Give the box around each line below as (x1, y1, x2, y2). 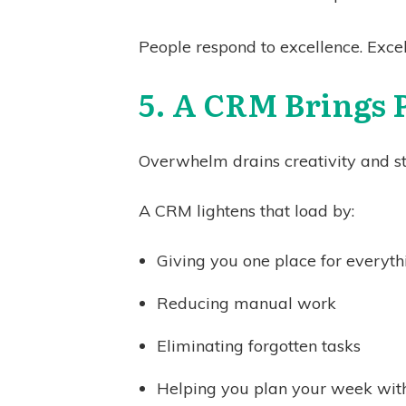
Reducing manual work (157, 293, 336, 314)
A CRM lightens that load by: (139, 200, 354, 221)
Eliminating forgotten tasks (157, 335, 361, 356)
